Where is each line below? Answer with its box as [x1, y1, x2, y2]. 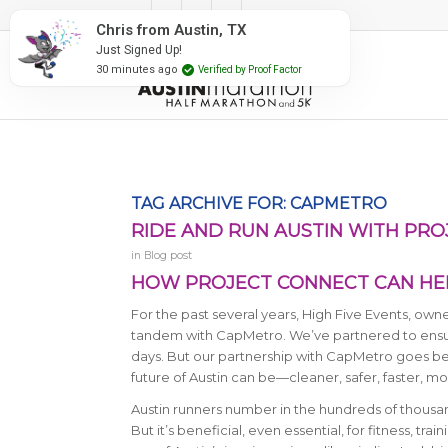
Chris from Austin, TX [96, 20, 247, 39]
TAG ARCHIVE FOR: [130, 194, 290, 213]
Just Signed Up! [96, 42, 182, 57]
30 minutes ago [96, 62, 178, 76]
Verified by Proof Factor [198, 63, 302, 75]
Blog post [143, 249, 192, 262]
